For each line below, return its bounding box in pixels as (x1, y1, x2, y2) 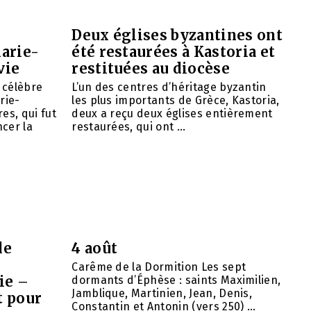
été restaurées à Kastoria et (72, 43, 276, 61)
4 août (72, 239, 118, 258)
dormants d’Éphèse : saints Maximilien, (72, 274, 281, 287)
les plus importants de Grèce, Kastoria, (72, 94, 280, 108)
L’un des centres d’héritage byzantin (72, 81, 267, 94)
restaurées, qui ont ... (72, 120, 186, 134)
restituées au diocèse (72, 60, 230, 78)
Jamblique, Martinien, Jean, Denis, (72, 287, 253, 301)
